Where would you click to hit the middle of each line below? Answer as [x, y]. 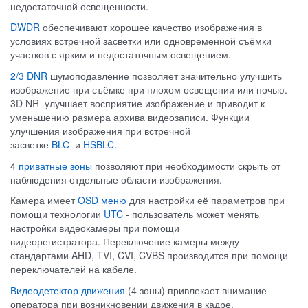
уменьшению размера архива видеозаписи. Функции [130, 117]
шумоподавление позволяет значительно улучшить [165, 76]
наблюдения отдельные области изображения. [116, 179]
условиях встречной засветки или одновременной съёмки [141, 41]
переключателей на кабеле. [74, 269]
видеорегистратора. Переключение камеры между [125, 242]
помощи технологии [57, 214]
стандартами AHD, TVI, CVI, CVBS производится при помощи [149, 255]
